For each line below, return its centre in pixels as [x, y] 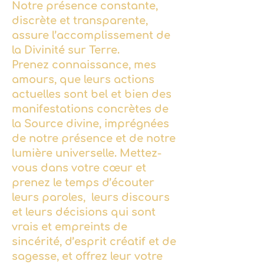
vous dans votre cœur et [79, 168]
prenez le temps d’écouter [83, 183]
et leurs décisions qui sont [84, 212]
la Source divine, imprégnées [90, 124]
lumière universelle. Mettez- [87, 153]
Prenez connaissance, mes [84, 65]
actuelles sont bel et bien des [92, 94]
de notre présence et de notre [94, 138]
